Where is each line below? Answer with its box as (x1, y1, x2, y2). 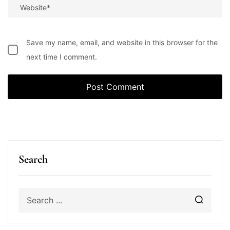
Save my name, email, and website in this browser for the (26, 38, 218, 47)
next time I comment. (26, 52, 97, 62)
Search (18, 152, 48, 166)
